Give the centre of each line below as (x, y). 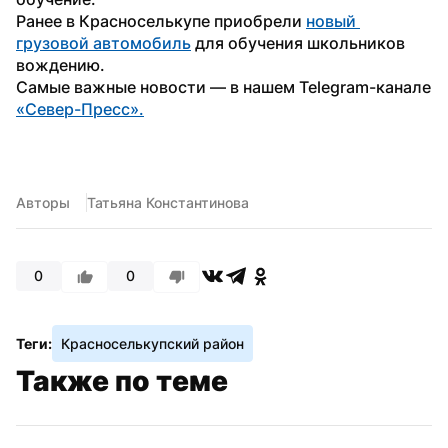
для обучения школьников (298, 42)
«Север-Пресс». (80, 108)
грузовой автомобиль (103, 42)
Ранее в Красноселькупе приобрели (161, 20)
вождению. (60, 64)
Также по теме (122, 380)
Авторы (43, 202)
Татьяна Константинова (168, 202)
